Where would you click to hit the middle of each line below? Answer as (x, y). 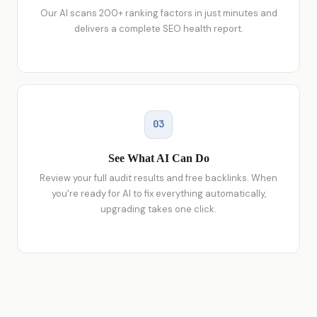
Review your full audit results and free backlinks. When (158, 178)
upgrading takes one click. (158, 209)
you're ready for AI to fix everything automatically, (158, 193)
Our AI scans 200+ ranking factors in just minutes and (158, 13)
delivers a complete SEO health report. (158, 28)
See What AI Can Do (158, 158)
